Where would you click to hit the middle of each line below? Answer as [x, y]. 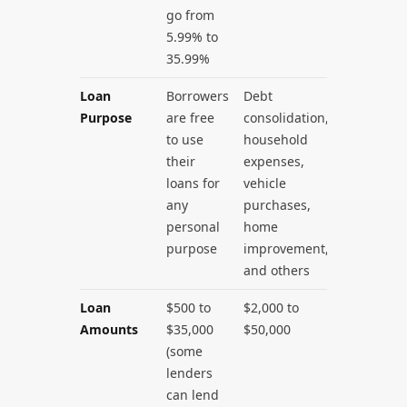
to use [185, 139]
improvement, [286, 248]
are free [190, 117]
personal [193, 226]
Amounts [109, 329]
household [276, 139]
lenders [189, 372]
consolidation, [286, 117]
